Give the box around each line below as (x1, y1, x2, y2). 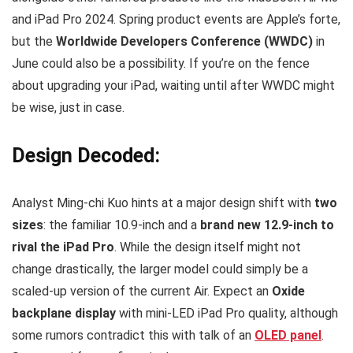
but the (12, 33, 56, 49)
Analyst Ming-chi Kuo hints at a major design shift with (12, 195, 314, 210)
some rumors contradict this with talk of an (12, 327, 255, 343)
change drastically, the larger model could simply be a (12, 261, 308, 277)
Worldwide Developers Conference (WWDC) (56, 33, 313, 49)
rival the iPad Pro (12, 239, 114, 255)
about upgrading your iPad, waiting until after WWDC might (12, 77, 335, 93)
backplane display (12, 305, 116, 321)
